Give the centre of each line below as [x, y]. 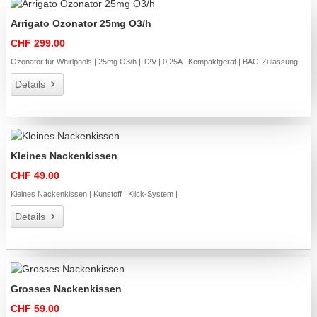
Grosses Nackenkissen [67, 288]
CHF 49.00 [35, 176]
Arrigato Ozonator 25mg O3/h [81, 23]
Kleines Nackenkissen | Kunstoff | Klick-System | [94, 194]
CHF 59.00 [35, 308]
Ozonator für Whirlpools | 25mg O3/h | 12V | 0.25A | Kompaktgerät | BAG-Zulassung [155, 61]
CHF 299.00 [38, 43]
